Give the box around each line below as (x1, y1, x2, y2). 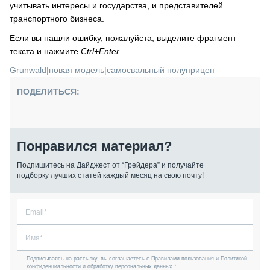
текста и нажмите (10, 46, 81, 56)
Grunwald (10, 65, 46, 75)
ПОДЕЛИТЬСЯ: (17, 87, 80, 96)
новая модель (49, 65, 104, 75)
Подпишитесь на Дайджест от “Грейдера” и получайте (17, 161, 204, 169)
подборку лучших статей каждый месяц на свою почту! (17, 171, 204, 180)
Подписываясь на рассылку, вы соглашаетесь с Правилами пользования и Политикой (27, 256, 247, 262)
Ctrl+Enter (81, 46, 119, 56)
